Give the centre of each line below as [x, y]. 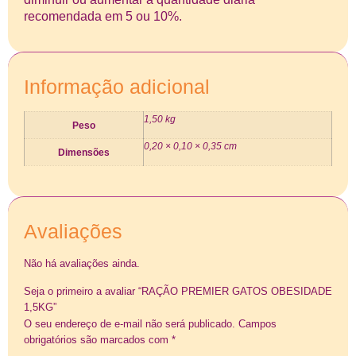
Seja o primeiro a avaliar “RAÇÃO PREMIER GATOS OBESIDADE [178, 291]
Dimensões [84, 153]
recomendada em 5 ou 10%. [103, 16]
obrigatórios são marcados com [98, 339]
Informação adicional [117, 87]
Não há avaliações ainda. [82, 264]
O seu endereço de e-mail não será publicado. [130, 323]
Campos [257, 323]
